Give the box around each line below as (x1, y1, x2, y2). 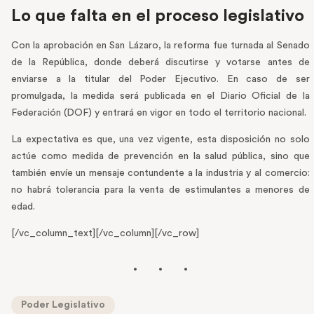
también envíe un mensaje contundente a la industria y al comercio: (11, 168, 310, 179)
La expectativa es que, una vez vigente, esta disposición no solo (11, 135, 310, 145)
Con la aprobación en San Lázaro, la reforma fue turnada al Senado (11, 41, 310, 51)
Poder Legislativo (21, 300, 105, 310)
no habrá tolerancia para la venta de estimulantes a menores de (11, 185, 310, 196)
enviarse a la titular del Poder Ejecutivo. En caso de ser (11, 74, 310, 85)
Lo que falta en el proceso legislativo (11, 8, 304, 25)
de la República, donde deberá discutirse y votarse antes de (11, 57, 310, 68)
